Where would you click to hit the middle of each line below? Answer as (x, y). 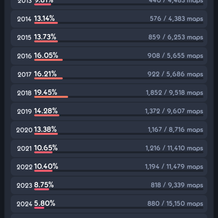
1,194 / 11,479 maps (174, 166)
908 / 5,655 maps (175, 55)
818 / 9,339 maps (177, 185)
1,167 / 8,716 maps (176, 129)
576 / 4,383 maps (177, 18)
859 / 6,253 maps (176, 37)
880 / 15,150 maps (175, 203)
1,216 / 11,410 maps (174, 148)
